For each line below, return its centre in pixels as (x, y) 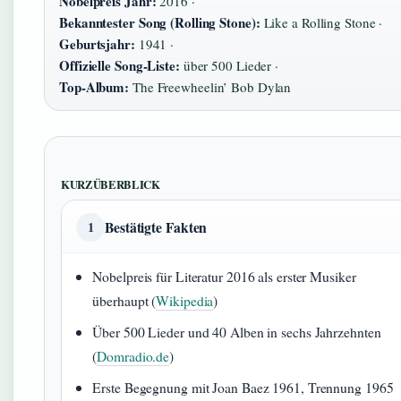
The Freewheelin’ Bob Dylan (210, 87)
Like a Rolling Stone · (321, 22)
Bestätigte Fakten (156, 227)
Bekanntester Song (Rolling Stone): (160, 22)
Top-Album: (94, 87)
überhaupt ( (124, 300)
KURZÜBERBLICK (111, 184)
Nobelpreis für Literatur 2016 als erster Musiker (224, 276)
